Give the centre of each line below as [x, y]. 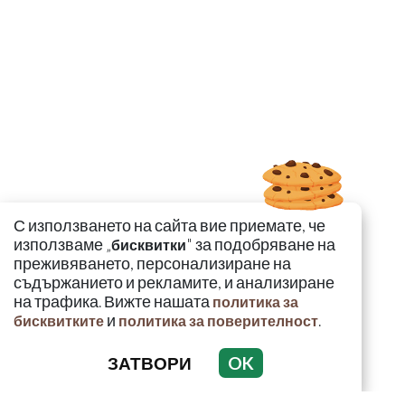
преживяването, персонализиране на [152, 264]
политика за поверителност [218, 320]
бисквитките [59, 320]
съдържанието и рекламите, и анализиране [174, 283]
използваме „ [62, 245]
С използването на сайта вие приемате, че [170, 226]
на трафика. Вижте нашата [113, 301]
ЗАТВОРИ [150, 363]
